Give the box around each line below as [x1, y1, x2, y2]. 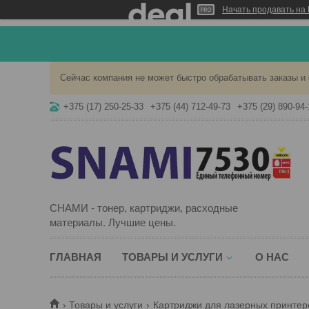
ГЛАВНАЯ [50, 251, 101, 263]
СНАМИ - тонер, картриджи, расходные [50, 202, 238, 214]
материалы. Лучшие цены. [50, 217, 176, 228]
